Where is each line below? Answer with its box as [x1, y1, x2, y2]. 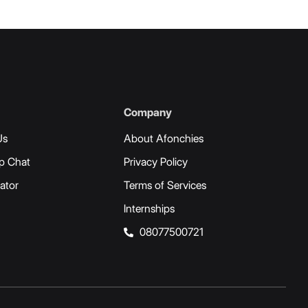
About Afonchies [124, 132, 203, 146]
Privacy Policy [124, 155, 188, 169]
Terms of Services [124, 179, 206, 192]
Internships [124, 202, 175, 216]
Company [124, 105, 172, 119]
